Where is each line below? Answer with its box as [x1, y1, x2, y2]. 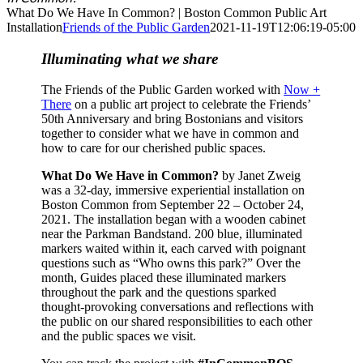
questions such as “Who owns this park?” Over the [41, 256, 301, 271]
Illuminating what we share [41, 49, 219, 67]
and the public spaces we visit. [41, 329, 197, 344]
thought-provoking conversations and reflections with [41, 300, 314, 314]
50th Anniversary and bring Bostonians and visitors [41, 112, 304, 126]
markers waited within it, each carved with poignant [41, 241, 306, 256]
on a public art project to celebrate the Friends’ [71, 97, 311, 112]
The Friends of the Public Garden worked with [41, 83, 284, 97]
